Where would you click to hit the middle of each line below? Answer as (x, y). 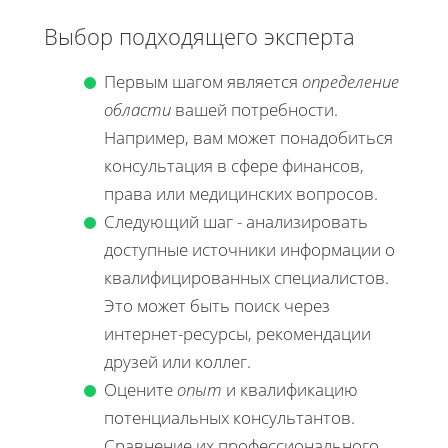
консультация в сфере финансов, (234, 166)
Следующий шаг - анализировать (236, 222)
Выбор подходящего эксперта (199, 35)
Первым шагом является (203, 82)
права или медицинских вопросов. (241, 194)
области (137, 110)
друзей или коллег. (177, 362)
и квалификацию (290, 390)
